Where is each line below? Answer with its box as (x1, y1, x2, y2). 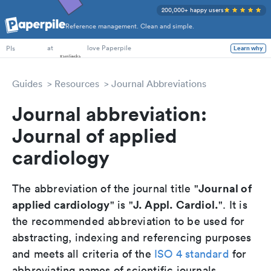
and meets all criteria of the (12, 247, 154, 261)
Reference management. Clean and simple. (65, 21, 194, 31)
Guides (12, 77, 42, 90)
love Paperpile (87, 43, 131, 53)
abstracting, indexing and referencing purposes (12, 230, 252, 244)
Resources (54, 77, 99, 90)
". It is (218, 198, 247, 212)
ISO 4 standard (154, 247, 229, 261)
